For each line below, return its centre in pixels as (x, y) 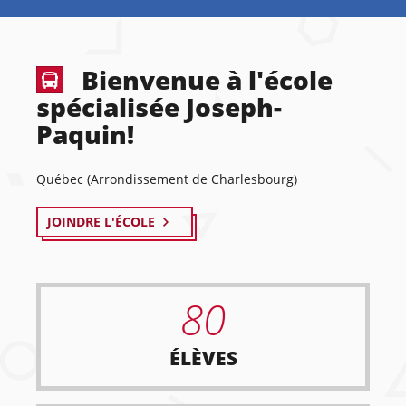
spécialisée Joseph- (159, 107)
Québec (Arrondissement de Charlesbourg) (167, 179)
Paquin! (85, 134)
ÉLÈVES (203, 358)
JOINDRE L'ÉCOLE (101, 222)
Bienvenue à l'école (207, 80)
